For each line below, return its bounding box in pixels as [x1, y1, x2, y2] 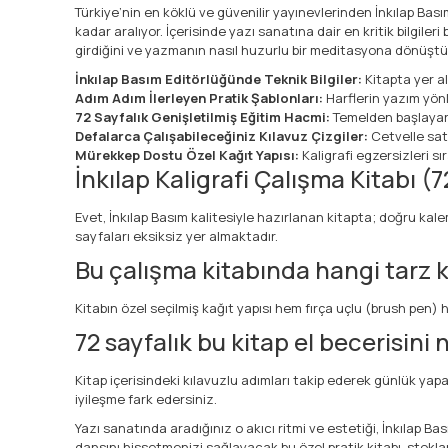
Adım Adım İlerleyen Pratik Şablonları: [75, 88, 323, 107]
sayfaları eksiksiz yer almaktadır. [75, 226, 278, 245]
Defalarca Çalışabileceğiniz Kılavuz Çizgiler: [75, 126, 368, 145]
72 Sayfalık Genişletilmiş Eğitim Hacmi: [75, 107, 330, 126]
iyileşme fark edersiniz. [75, 389, 217, 408]
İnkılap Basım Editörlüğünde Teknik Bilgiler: [75, 69, 362, 88]
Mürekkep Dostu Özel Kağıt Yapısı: [75, 145, 299, 164]
